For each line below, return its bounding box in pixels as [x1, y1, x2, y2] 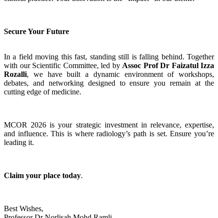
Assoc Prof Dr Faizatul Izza [122, 61, 214, 70]
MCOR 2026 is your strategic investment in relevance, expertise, [4, 121, 214, 129]
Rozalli [4, 70, 27, 79]
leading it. [4, 138, 34, 147]
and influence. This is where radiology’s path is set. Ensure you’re [4, 129, 214, 138]
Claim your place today [4, 171, 81, 180]
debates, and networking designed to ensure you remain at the [4, 79, 214, 88]
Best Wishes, [4, 204, 43, 213]
